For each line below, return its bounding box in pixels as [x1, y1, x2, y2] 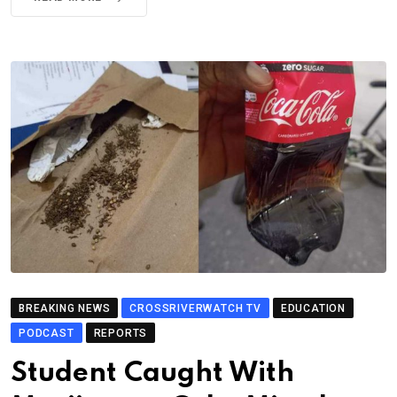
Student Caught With [11, 360, 294, 387]
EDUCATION [280, 302, 346, 315]
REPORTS [93, 327, 148, 339]
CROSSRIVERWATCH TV [129, 302, 261, 315]
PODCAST [19, 327, 74, 339]
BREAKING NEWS [19, 302, 111, 315]
